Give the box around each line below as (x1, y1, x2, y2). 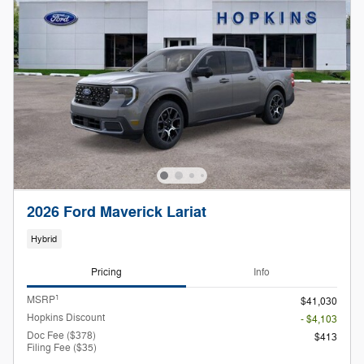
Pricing (91, 265, 122, 279)
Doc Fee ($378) (27, 329, 96, 343)
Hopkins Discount (27, 311, 105, 325)
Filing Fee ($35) (27, 341, 97, 355)
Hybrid (31, 233, 58, 245)
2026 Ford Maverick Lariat (27, 203, 206, 223)
